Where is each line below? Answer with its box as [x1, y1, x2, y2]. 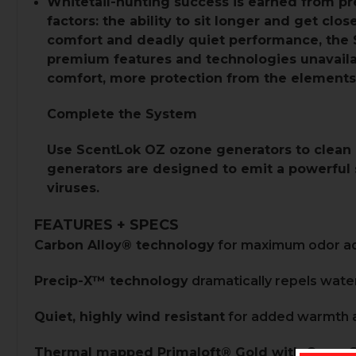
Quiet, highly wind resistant [34, 308, 225, 324]
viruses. [47, 180, 100, 195]
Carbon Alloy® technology [34, 237, 215, 253]
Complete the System [47, 106, 198, 122]
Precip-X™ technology [34, 273, 188, 288]
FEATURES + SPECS [34, 215, 179, 234]
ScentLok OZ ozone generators [76, 141, 292, 157]
